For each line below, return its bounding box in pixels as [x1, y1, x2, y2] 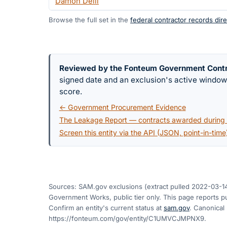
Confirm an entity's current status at [49, 204, 162, 212]
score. [59, 86, 82, 96]
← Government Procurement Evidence [59, 103, 186, 112]
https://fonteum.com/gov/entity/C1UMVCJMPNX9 [49, 214, 204, 223]
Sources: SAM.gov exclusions [49, 182, 142, 191]
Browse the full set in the [49, 15, 128, 24]
